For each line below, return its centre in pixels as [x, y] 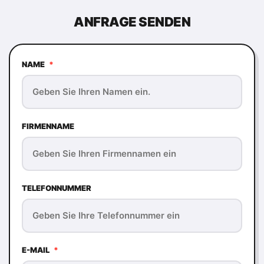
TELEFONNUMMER [57, 188]
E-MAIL [37, 250]
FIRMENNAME [48, 126]
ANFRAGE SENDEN [132, 22]
